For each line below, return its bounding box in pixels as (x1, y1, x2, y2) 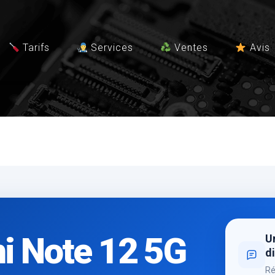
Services (88, 42, 134, 53)
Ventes (171, 42, 209, 53)
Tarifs (19, 42, 50, 53)
